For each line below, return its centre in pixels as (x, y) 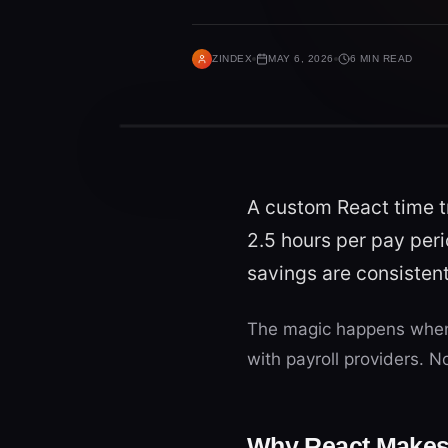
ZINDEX (232, 58)
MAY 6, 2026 (301, 58)
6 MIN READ (381, 58)
